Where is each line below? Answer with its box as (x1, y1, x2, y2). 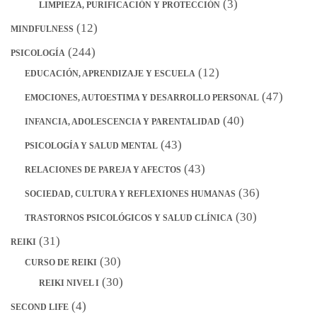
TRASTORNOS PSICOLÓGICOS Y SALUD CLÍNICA (25, 212, 233, 223)
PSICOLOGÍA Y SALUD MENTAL (25, 140, 158, 151)
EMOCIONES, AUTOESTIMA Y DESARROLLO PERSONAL (25, 92, 259, 103)
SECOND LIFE (11, 301, 69, 312)
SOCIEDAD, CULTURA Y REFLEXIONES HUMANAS (25, 188, 236, 199)
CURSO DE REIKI (25, 257, 97, 267)
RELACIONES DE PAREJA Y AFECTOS (25, 164, 181, 175)
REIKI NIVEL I (39, 277, 99, 288)
